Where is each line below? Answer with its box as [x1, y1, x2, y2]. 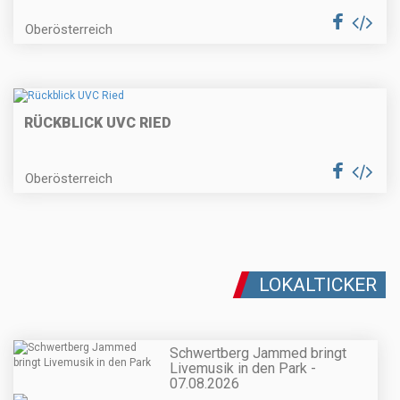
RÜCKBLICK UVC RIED [24, 114, 171, 132]
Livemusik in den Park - [170, 359, 316, 377]
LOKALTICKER [259, 274, 377, 296]
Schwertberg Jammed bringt [170, 344, 346, 362]
